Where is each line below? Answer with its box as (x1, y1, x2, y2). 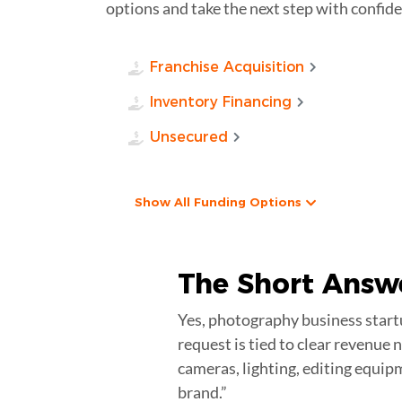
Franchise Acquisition (150, 57, 305, 75)
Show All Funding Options (134, 194, 301, 209)
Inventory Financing (150, 92, 293, 110)
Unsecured (150, 127, 229, 145)
